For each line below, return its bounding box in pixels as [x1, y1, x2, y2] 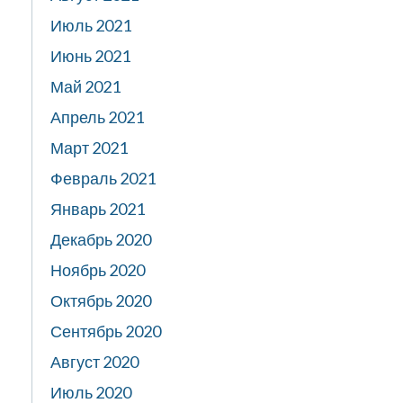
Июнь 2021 [50, 46, 130, 66]
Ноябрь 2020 [50, 260, 145, 280]
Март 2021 [50, 138, 128, 157]
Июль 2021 [50, 15, 131, 35]
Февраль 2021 [50, 168, 156, 188]
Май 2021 [50, 76, 121, 96]
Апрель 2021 [50, 107, 144, 127]
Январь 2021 [50, 199, 145, 219]
